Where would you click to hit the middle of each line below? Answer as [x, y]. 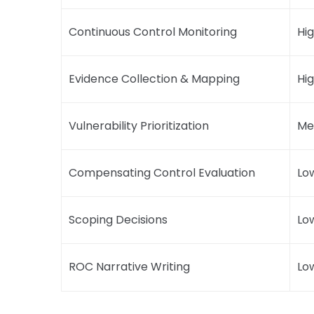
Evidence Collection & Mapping [154, 78]
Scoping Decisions [118, 219]
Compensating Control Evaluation [162, 172]
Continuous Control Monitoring [153, 32]
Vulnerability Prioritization [139, 125]
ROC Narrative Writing [129, 266]
